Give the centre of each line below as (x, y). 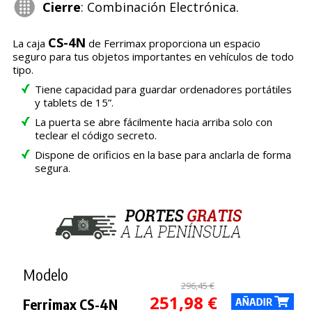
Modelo (45, 274)
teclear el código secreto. (95, 135)
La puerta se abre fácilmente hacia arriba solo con (153, 122)
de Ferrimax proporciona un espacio (173, 43)
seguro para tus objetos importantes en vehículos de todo (153, 56)
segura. (52, 167)
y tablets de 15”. (74, 102)
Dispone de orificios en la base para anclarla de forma (163, 154)
